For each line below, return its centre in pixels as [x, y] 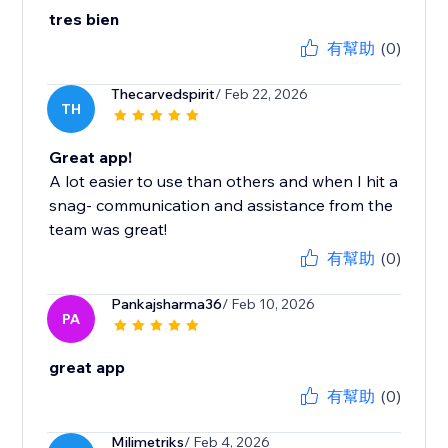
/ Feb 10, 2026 [269, 304]
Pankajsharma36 [167, 304]
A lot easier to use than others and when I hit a [224, 181]
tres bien [84, 19]
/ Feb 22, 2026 [262, 94]
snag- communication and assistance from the [221, 205]
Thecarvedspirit [163, 94]
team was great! [108, 229]
